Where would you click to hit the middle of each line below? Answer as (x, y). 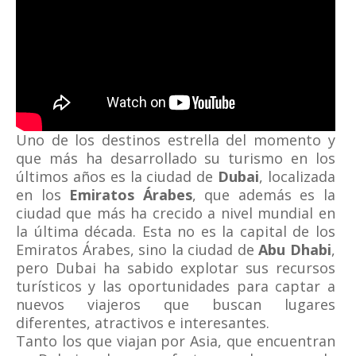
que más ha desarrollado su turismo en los (176, 159)
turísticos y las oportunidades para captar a (176, 286)
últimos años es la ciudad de (117, 177)
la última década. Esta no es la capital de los (176, 232)
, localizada (297, 177)
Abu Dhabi (295, 250)
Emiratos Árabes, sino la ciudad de (137, 250)
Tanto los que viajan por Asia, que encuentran (176, 341)
